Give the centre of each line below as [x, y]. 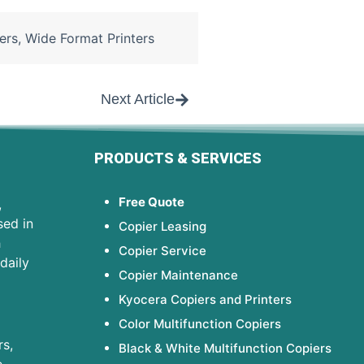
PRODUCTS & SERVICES [178, 158]
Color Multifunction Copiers [200, 324]
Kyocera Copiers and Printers [206, 300]
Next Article [138, 100]
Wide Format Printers [90, 39]
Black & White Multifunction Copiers [225, 349]
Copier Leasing [163, 227]
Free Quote [152, 202]
